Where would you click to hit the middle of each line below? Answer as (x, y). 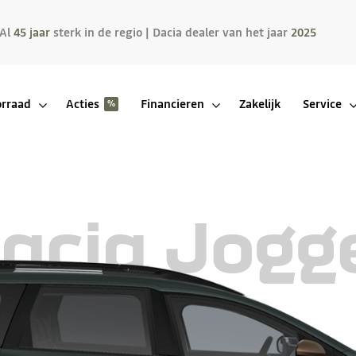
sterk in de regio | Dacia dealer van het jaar (170, 32)
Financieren (172, 103)
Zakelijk (259, 103)
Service (322, 103)
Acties (82, 103)
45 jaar (31, 32)
